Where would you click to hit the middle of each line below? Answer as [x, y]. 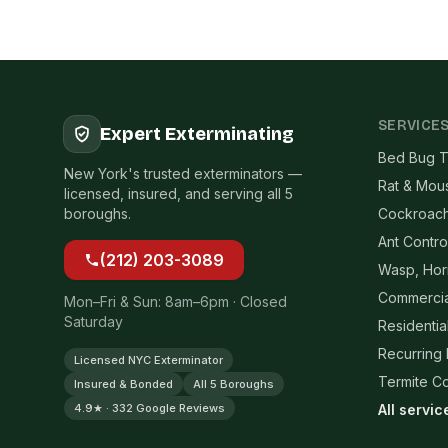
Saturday [93, 321]
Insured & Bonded [123, 384]
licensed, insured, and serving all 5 [178, 193]
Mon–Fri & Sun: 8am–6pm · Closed [175, 301]
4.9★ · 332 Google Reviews [149, 408]
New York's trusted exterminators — [183, 173]
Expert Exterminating [197, 134]
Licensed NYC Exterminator [148, 360]
